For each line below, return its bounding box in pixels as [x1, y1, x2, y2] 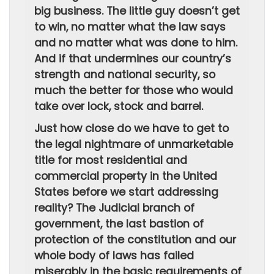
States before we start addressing [34, 185, 218, 199]
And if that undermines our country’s [34, 51, 231, 66]
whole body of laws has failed [34, 248, 194, 263]
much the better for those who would [34, 83, 233, 98]
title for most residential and [34, 153, 187, 168]
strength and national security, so [34, 67, 215, 82]
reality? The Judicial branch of [34, 201, 194, 215]
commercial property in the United [34, 169, 217, 183]
